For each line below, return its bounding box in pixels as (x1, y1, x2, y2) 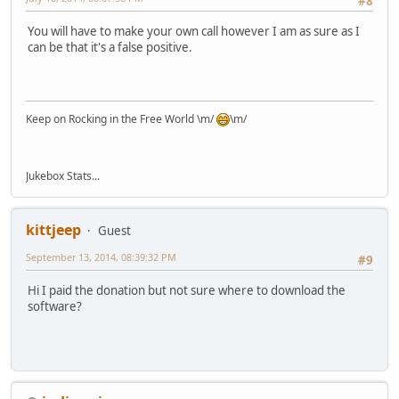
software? (28, 298, 82, 315)
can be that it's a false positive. (28, 39, 192, 56)
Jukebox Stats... (26, 168, 100, 184)
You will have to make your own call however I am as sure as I (28, 23, 360, 40)
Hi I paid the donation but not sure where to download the (28, 282, 346, 299)
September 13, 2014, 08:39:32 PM (26, 250, 176, 265)
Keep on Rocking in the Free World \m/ (26, 111, 216, 127)
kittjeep (26, 220, 81, 240)
